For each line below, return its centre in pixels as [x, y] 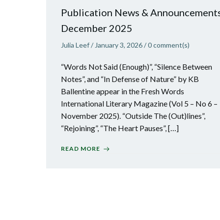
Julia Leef [75, 45]
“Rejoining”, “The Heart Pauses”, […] [120, 128]
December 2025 [97, 28]
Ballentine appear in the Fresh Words [123, 91]
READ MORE [81, 149]
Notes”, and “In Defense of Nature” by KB [130, 79]
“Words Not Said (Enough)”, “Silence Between [137, 67]
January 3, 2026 [119, 45]
